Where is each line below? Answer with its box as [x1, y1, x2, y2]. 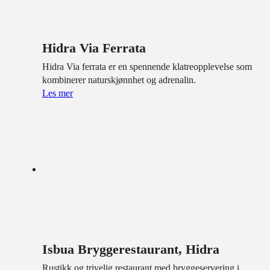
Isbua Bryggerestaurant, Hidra [42, 241, 219, 257]
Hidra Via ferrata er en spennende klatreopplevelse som [42, 61, 252, 72]
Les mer [42, 88, 73, 99]
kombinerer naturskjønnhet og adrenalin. [42, 75, 196, 86]
